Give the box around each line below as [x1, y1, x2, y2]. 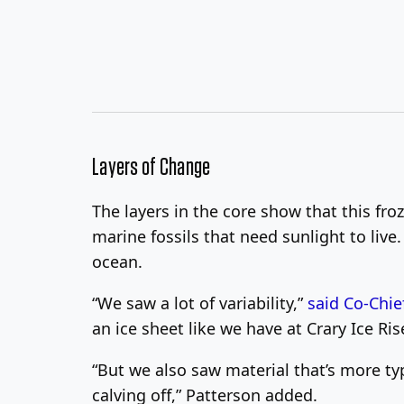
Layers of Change [92, 155, 211, 181]
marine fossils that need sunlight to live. [92, 225, 401, 248]
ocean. [92, 251, 142, 273]
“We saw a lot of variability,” [92, 292, 308, 315]
